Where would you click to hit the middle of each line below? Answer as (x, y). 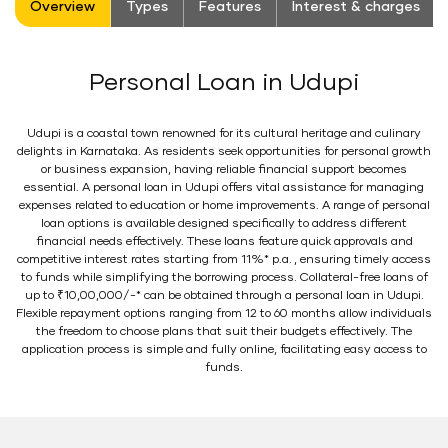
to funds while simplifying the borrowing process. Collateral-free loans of (224, 278)
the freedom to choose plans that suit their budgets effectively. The (224, 332)
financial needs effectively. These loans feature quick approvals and (224, 242)
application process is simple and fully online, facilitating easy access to (224, 350)
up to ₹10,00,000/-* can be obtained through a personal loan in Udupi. (224, 296)
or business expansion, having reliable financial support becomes (224, 170)
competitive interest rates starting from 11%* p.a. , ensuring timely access (224, 260)
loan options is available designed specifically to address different (224, 224)
